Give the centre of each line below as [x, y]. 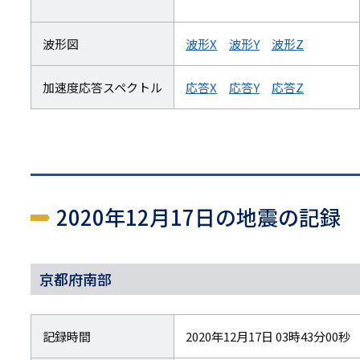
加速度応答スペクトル [102, 88]
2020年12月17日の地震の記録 [198, 217]
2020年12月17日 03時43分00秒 [268, 337]
